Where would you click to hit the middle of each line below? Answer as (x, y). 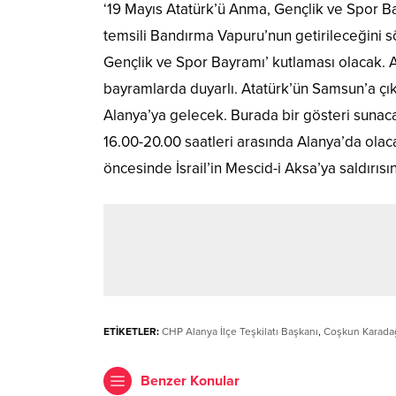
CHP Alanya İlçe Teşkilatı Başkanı (240, 332)
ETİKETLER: (131, 332)
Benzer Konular (190, 381)
